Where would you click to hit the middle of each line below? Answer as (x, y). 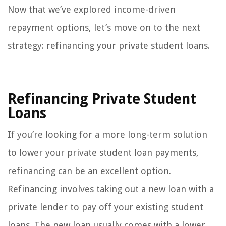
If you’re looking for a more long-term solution (107, 135)
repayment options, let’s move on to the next (104, 28)
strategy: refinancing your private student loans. (109, 46)
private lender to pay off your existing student (105, 207)
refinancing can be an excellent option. (89, 171)
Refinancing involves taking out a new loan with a (111, 189)
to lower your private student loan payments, (103, 153)
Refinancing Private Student (102, 99)
